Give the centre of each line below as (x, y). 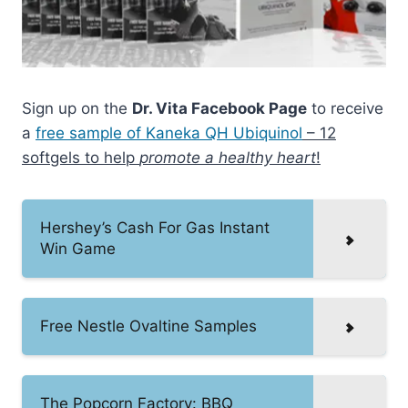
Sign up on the (77, 108)
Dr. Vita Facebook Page (219, 108)
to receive (345, 108)
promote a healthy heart (228, 157)
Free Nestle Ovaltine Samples (148, 326)
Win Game (78, 248)
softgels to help (81, 157)
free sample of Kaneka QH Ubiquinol (169, 133)
